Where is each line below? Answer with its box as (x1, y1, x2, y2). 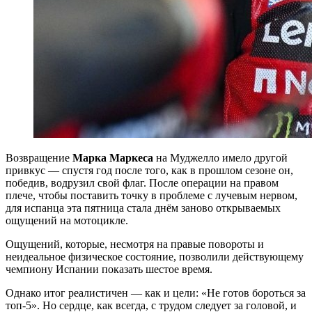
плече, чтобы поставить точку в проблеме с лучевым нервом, (6, 189, 297, 201)
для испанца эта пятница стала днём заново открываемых (6, 201, 281, 214)
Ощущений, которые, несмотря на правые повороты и (6, 237, 264, 250)
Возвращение (6, 151, 72, 164)
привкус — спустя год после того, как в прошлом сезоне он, (6, 164, 293, 176)
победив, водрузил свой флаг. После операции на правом (6, 176, 279, 189)
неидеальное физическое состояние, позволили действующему (6, 250, 304, 263)
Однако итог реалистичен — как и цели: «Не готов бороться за (6, 286, 306, 299)
